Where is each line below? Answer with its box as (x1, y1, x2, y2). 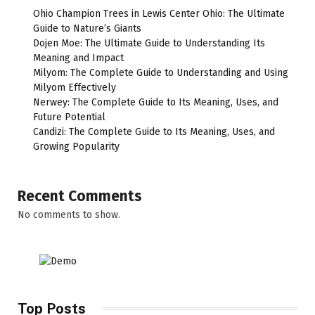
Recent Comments (18, 186, 142, 205)
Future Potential (33, 110, 105, 123)
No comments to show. (18, 208, 120, 221)
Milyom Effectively (33, 81, 116, 94)
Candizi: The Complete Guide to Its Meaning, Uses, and (33, 125, 275, 138)
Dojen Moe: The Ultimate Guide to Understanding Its (33, 37, 265, 49)
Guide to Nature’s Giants (33, 22, 141, 34)
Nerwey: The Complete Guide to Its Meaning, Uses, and (33, 96, 278, 108)
